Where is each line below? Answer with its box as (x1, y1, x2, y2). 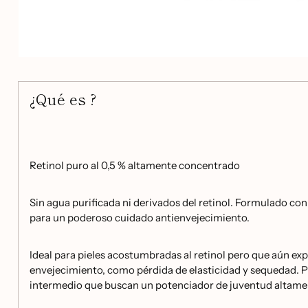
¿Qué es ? (29, 87, 96, 109)
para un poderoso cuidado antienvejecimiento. (29, 210, 250, 224)
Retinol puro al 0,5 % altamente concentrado (29, 158, 240, 172)
